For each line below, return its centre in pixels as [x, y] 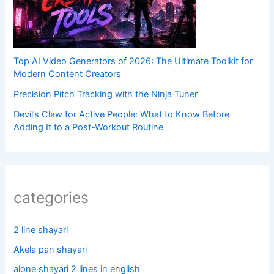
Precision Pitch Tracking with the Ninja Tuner [106, 94]
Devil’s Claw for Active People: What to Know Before [122, 115]
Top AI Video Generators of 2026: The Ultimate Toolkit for [133, 61]
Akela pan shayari [50, 249]
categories [51, 198]
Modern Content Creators [68, 74]
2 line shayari [41, 230]
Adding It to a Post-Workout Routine [89, 128]
